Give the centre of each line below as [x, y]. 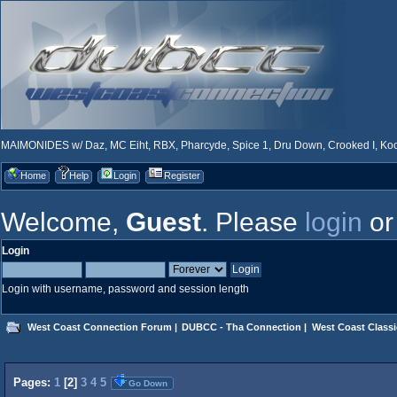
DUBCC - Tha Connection [242, 327]
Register [182, 175]
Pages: [34, 383]
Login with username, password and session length [125, 289]
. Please [253, 222]
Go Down [148, 383]
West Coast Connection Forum [99, 327]
